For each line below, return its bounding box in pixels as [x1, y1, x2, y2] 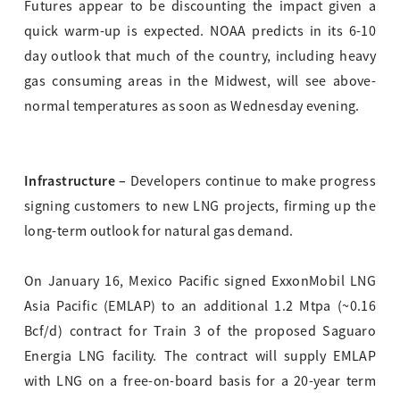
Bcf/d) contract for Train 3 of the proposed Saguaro [24, 322, 376, 341]
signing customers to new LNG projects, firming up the [24, 197, 376, 216]
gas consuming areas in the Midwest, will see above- [24, 72, 376, 91]
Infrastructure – [24, 171, 130, 191]
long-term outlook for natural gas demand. [24, 222, 294, 241]
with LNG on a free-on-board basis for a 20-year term [24, 372, 376, 391]
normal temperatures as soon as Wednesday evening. [24, 97, 360, 116]
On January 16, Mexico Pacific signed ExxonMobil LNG [24, 272, 376, 291]
